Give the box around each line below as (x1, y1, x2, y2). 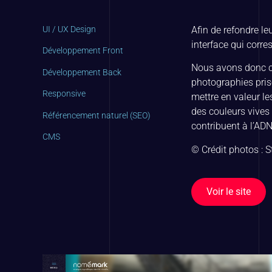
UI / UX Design (42, 24, 96, 34)
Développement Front (42, 46, 123, 56)
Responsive (42, 89, 86, 99)
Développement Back (42, 67, 121, 77)
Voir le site (206, 186, 251, 198)
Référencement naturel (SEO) (42, 110, 151, 120)
